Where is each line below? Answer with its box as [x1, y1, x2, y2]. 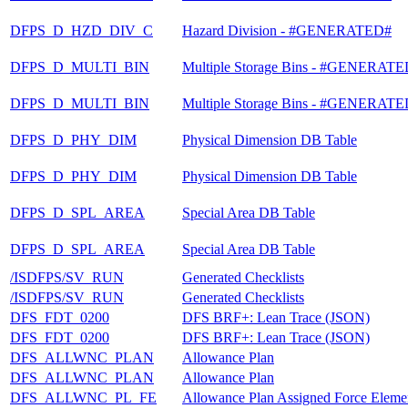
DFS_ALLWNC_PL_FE [10, 389, 157, 405]
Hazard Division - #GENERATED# [182, 22, 392, 38]
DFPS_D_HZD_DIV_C [10, 22, 153, 38]
